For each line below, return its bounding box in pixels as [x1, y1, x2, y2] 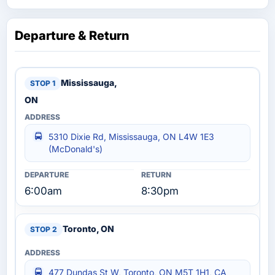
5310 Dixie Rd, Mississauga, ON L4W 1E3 [48, 131, 214, 142]
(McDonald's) [48, 143, 103, 154]
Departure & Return [15, 28, 129, 43]
